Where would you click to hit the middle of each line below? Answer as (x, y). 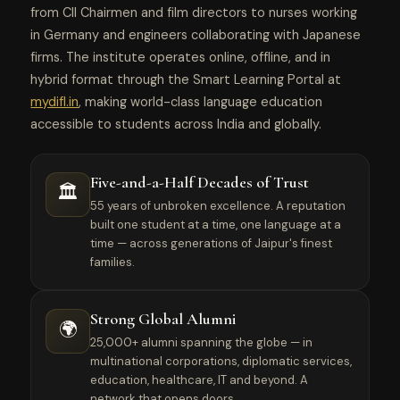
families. (113, 262)
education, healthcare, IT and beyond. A (200, 380)
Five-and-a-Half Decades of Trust (200, 182)
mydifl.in (55, 102)
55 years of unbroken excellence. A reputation (218, 206)
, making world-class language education (201, 102)
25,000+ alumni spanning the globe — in (202, 342)
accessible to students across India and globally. (176, 124)
